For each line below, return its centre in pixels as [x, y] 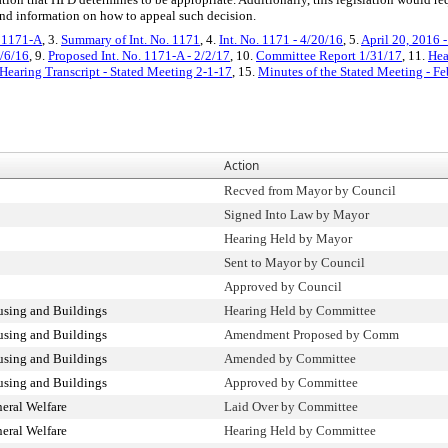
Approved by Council [283, 286]
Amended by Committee [290, 358]
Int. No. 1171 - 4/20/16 [281, 39]
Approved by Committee [291, 382]
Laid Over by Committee [291, 406]
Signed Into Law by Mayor [296, 214]
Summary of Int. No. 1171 [130, 39]
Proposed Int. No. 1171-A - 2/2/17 [139, 55]
